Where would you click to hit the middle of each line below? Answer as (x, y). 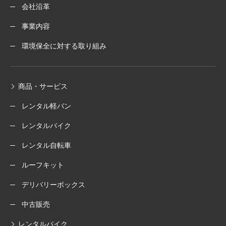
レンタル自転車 (46, 145)
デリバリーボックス (53, 185)
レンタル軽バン (46, 106)
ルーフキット (43, 165)
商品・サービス (43, 86)
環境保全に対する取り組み (64, 46)
